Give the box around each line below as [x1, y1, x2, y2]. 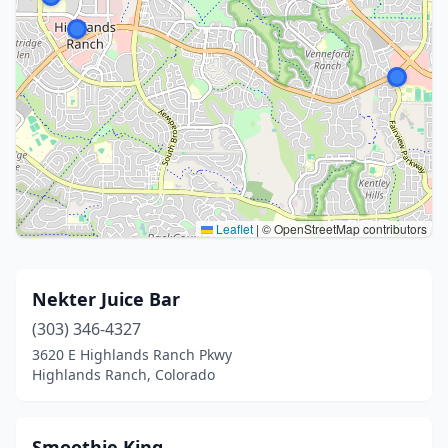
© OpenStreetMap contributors [259, 220, 427, 237]
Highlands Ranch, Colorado [32, 365, 215, 384]
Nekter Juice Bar [32, 287, 180, 311]
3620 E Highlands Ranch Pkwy [32, 345, 232, 364]
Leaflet [213, 220, 253, 237]
